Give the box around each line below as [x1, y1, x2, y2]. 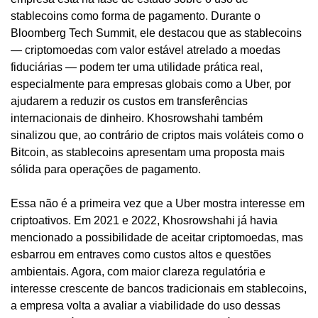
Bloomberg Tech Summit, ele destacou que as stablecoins [11, 27, 302, 40]
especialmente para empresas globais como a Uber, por [11, 78, 291, 91]
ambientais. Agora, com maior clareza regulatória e [11, 265, 265, 278]
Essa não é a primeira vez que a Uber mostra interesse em [11, 197, 305, 210]
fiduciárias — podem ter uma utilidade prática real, [11, 61, 263, 74]
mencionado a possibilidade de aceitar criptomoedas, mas [11, 231, 303, 244]
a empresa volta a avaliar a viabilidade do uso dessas [11, 300, 280, 312]
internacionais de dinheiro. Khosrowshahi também [11, 112, 263, 125]
